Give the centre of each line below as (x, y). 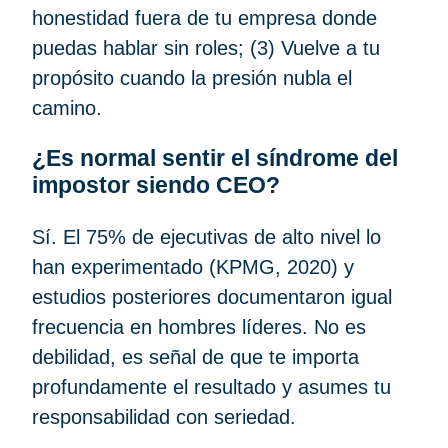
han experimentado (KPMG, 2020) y (193, 267)
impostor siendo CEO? (159, 185)
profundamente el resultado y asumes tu (211, 387)
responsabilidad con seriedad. (167, 417)
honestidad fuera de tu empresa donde (204, 17)
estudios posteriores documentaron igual (212, 297)
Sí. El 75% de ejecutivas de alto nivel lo (206, 237)
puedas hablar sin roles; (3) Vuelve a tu (206, 47)
